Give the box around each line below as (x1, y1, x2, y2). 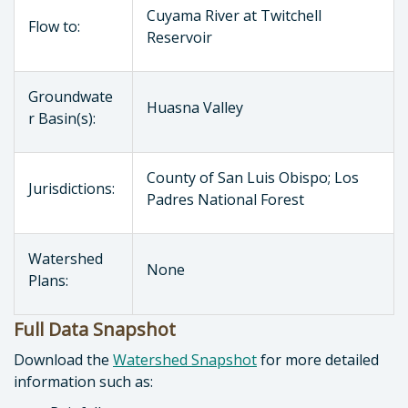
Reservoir (147, 27, 212, 47)
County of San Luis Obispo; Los (147, 168, 359, 188)
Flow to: (28, 16, 80, 36)
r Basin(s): (28, 108, 96, 128)
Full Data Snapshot (14, 317, 176, 342)
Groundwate (28, 87, 113, 107)
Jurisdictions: (28, 178, 115, 199)
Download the (14, 350, 113, 370)
